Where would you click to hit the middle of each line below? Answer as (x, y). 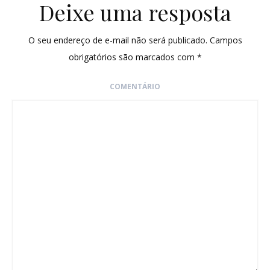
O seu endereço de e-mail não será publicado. (118, 40)
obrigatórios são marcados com (133, 57)
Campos (224, 40)
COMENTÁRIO (135, 87)
